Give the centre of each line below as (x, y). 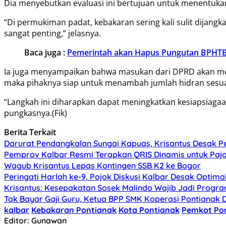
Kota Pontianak (149, 210)
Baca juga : (46, 52)
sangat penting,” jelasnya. (52, 33)
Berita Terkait (30, 132)
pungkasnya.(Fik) (36, 113)
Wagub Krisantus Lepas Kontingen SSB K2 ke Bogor (102, 165)
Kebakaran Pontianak (74, 210)
